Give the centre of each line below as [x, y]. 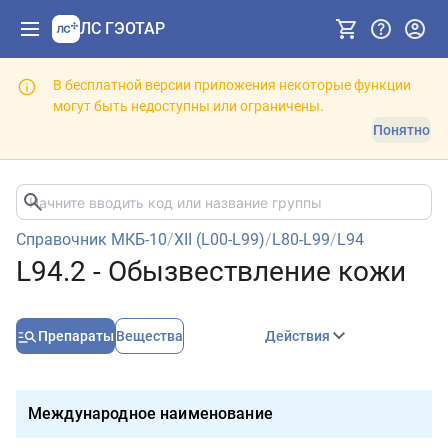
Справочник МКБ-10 [91, 239]
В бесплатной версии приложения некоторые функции [232, 85]
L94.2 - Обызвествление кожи [211, 271]
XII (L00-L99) [219, 239]
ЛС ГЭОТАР [122, 28]
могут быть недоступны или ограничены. [188, 106]
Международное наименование [150, 413]
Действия [298, 336]
